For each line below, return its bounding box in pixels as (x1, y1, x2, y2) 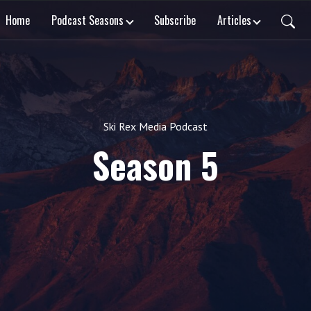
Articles (217, 11, 251, 28)
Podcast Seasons (51, 11, 124, 28)
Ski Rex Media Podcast (103, 119, 208, 133)
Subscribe (153, 11, 196, 28)
